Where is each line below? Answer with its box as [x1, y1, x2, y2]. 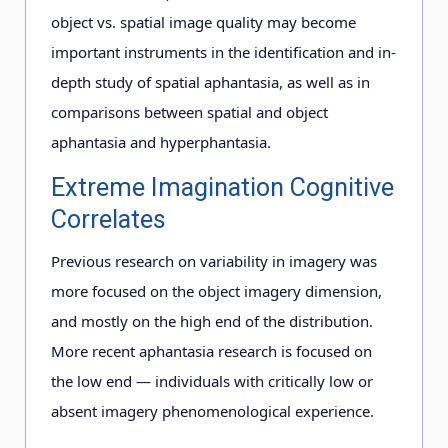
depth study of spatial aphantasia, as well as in [51, 72, 370, 92]
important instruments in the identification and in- [51, 42, 396, 62]
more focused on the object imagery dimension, [51, 281, 382, 301]
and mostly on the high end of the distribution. [51, 311, 373, 331]
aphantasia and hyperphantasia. [51, 132, 271, 152]
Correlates [51, 205, 166, 234]
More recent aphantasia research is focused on [51, 341, 372, 361]
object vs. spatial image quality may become [51, 12, 356, 32]
